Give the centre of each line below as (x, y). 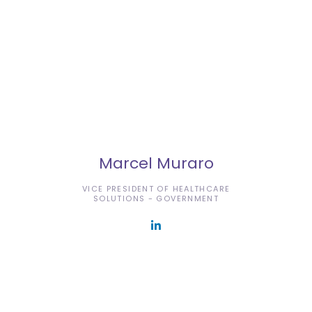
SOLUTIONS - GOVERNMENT (156, 198)
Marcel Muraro (156, 163)
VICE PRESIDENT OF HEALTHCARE (156, 188)
